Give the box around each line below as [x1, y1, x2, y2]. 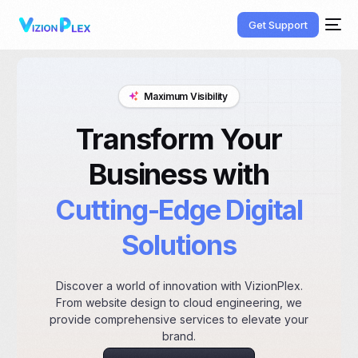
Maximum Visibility [144, 89, 228, 102]
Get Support [248, 18, 308, 31]
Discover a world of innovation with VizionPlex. [55, 278, 303, 292]
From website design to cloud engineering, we [56, 295, 302, 309]
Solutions [121, 228, 237, 261]
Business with [89, 156, 269, 192]
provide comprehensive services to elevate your [50, 312, 308, 326]
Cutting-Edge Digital [55, 193, 303, 226]
